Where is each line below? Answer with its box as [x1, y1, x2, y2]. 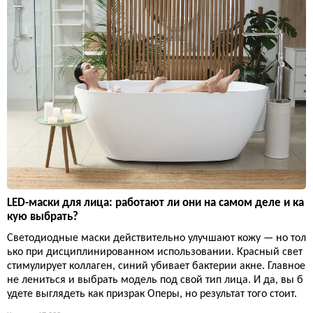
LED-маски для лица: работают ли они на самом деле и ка [7, 196, 304, 209]
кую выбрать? [7, 210, 78, 223]
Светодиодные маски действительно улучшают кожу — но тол [7, 232, 306, 244]
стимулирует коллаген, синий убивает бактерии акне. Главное [7, 260, 305, 272]
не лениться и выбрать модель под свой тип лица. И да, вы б [7, 274, 303, 286]
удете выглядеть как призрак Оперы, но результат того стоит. [7, 288, 297, 300]
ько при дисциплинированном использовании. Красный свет [7, 246, 303, 258]
